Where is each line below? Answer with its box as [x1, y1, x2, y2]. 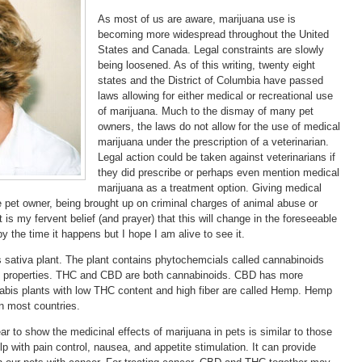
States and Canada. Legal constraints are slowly [98, 43, 324, 56]
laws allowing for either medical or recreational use [98, 89, 333, 102]
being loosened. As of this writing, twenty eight [98, 58, 315, 71]
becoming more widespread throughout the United [98, 27, 329, 40]
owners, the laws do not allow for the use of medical [98, 120, 340, 133]
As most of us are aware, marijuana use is [98, 12, 296, 25]
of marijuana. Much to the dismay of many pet [98, 104, 314, 117]
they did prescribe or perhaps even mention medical [98, 166, 339, 179]
